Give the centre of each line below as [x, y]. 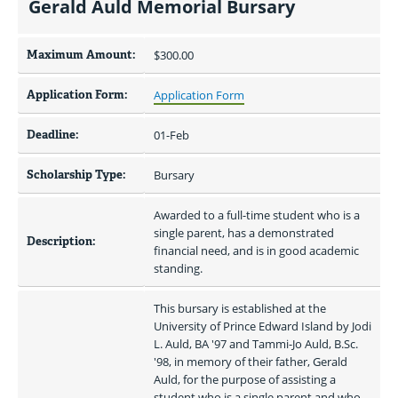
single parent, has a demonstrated [244, 233]
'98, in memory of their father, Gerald [251, 362]
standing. [178, 268]
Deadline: [53, 135]
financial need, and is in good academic [256, 251]
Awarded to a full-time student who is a [257, 215]
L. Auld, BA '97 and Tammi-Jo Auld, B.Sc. [256, 344]
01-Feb [171, 135]
